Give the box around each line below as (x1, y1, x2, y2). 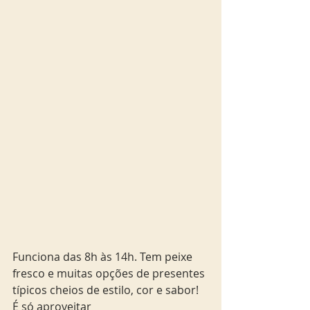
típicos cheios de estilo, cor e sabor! (12, 282, 201, 298)
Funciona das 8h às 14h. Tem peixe (12, 249, 195, 265)
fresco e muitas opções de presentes (12, 266, 208, 282)
